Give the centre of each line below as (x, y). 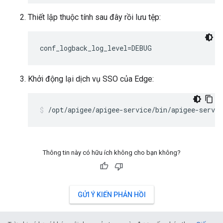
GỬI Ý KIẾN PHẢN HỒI (111, 195)
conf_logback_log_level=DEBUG (96, 48)
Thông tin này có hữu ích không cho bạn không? (111, 153)
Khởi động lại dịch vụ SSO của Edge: (91, 79)
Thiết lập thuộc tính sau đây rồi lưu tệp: (94, 17)
